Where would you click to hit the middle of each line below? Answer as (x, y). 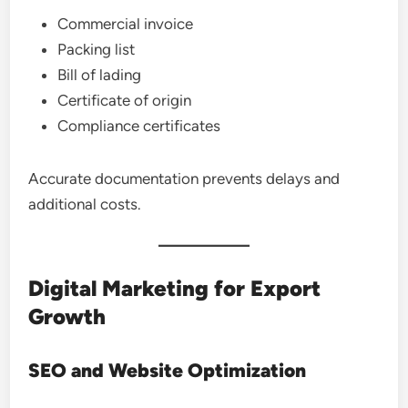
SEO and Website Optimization (168, 370)
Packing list (97, 49)
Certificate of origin (125, 100)
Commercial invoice (126, 24)
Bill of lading (100, 75)
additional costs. (85, 204)
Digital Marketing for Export (175, 288)
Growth (67, 316)
